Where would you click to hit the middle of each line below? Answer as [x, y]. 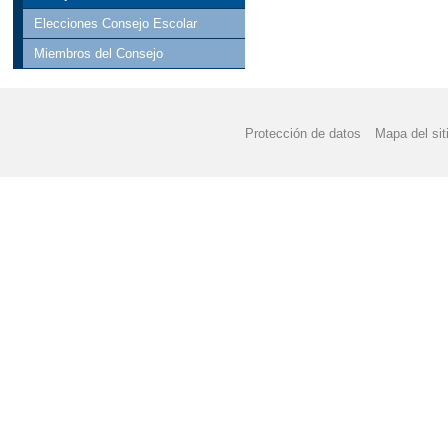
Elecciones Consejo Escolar [116, 23]
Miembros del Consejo [99, 53]
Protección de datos [303, 133]
